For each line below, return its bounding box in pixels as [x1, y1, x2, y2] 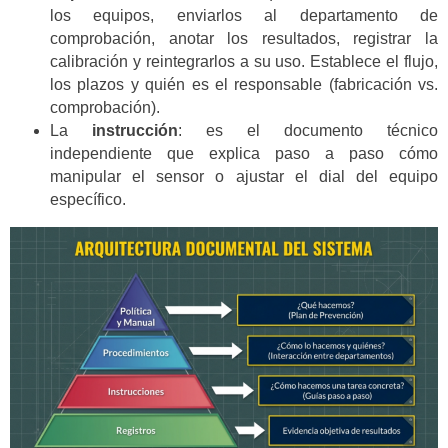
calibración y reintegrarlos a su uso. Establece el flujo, [50, 53, 438, 71]
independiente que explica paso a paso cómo [50, 145, 438, 163]
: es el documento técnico [178, 122, 438, 140]
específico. [50, 191, 126, 209]
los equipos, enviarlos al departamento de [50, 7, 438, 25]
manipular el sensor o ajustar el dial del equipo [50, 168, 438, 186]
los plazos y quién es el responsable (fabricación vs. [50, 76, 438, 94]
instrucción [92, 122, 178, 140]
